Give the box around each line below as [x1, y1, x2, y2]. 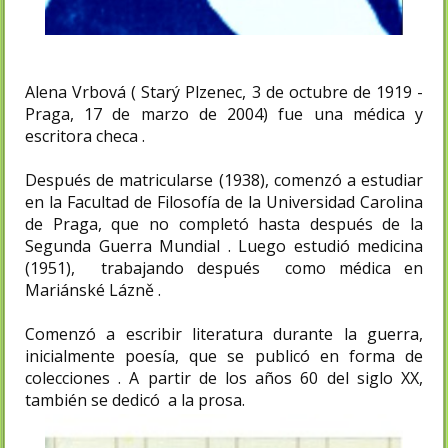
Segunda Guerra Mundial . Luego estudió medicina [25, 234, 423, 257]
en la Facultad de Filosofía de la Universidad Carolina [25, 190, 423, 213]
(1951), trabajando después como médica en [25, 256, 423, 279]
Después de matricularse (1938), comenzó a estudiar [25, 168, 423, 191]
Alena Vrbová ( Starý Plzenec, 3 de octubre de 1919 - [25, 80, 423, 103]
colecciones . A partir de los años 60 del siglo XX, [25, 366, 423, 389]
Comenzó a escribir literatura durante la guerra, [25, 322, 423, 345]
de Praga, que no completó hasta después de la [25, 212, 423, 235]
